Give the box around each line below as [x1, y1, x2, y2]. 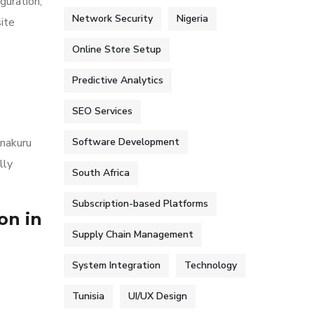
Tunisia [72, 289, 104, 303]
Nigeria [177, 12, 208, 25]
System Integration [72, 259, 161, 272]
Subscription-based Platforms [72, 197, 208, 210]
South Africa [72, 166, 130, 179]
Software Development [72, 135, 179, 149]
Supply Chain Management [72, 228, 193, 241]
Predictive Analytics [72, 74, 163, 87]
